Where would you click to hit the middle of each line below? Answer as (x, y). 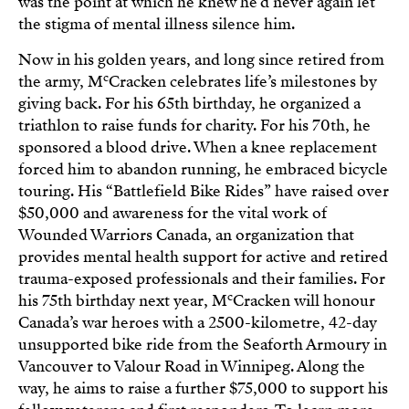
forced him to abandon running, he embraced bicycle (203, 169)
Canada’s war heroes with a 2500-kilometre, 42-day (197, 322)
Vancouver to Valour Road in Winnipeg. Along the (191, 366)
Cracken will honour (304, 300)
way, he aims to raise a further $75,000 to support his (203, 388)
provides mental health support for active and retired (203, 257)
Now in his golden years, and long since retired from (201, 59)
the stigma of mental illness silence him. (156, 24)
